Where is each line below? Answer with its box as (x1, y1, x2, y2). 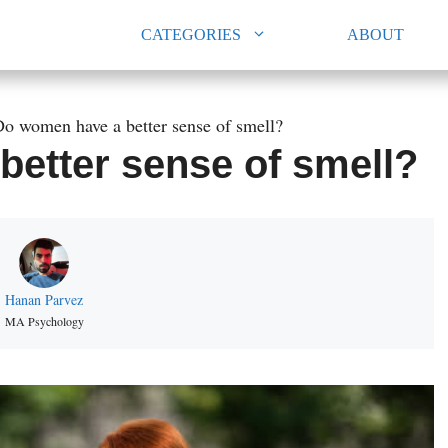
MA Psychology (4, 313, 84, 329)
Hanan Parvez (5, 290, 83, 309)
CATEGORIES (141, 26, 241, 43)
